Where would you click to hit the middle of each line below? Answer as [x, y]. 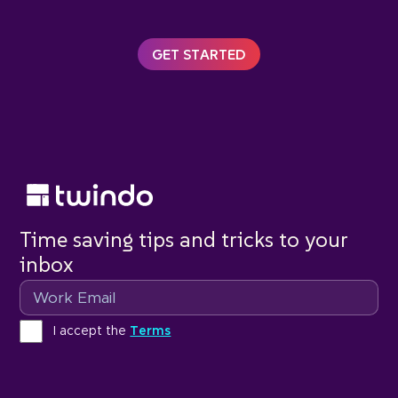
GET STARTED [199, 54]
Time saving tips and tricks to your [184, 239]
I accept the [92, 331]
